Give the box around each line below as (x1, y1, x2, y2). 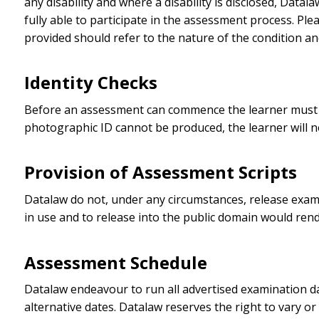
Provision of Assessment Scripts (23, 160, 297, 184)
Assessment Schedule (23, 250, 207, 274)
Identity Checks (23, 70, 157, 95)
